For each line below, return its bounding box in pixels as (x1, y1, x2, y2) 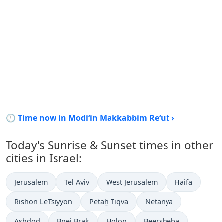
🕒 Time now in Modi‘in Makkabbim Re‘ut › (6, 112, 174, 123)
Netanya (145, 197, 173, 206)
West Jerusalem (106, 177, 158, 187)
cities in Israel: (6, 150, 82, 166)
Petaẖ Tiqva (89, 197, 128, 206)
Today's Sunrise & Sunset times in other (6, 137, 213, 153)
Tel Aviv (64, 177, 89, 187)
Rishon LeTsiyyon (14, 197, 72, 206)
